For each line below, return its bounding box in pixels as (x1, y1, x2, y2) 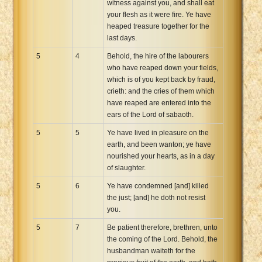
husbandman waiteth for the (107, 246, 195, 255)
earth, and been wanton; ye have (107, 140, 211, 149)
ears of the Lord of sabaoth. (107, 110, 194, 119)
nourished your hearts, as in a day (107, 151, 215, 160)
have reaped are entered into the (107, 98, 211, 107)
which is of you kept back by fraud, (107, 75, 215, 84)
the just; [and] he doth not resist (107, 193, 205, 202)
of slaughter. (107, 163, 146, 172)
